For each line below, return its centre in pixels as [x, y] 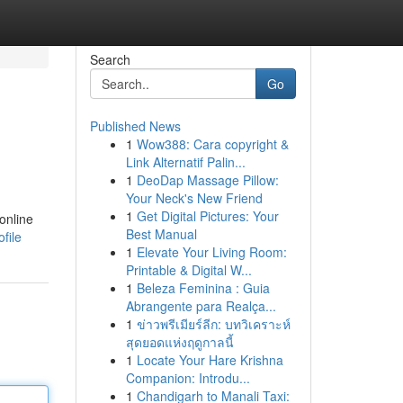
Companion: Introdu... [188, 378]
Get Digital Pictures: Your [207, 216]
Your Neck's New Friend [194, 198]
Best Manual [161, 234]
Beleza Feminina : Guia [203, 288]
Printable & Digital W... [188, 270]
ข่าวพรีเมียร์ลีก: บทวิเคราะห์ [213, 324]
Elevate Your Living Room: [211, 252]
